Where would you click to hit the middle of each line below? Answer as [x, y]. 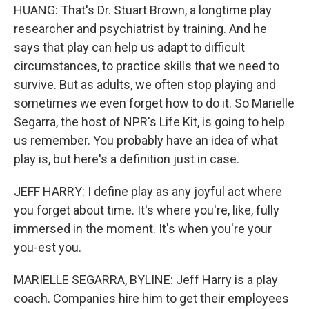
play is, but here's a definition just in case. [127, 159]
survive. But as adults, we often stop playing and [145, 84]
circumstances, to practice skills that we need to [147, 66]
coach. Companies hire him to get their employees [151, 298]
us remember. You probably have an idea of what [146, 140]
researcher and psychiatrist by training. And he [140, 28]
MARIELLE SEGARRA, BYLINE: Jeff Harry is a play [146, 279]
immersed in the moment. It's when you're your [143, 228]
